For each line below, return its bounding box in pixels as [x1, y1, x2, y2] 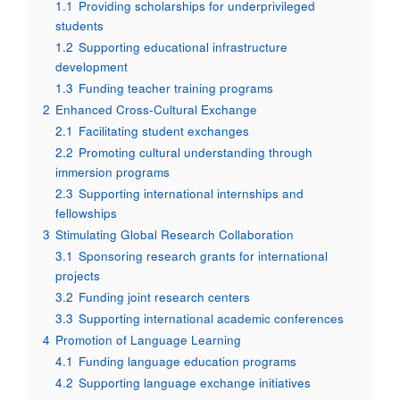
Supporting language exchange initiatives [79, 374, 311, 392]
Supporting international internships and [79, 185, 304, 203]
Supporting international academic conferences [79, 310, 344, 328]
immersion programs [55, 163, 170, 181]
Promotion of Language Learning [55, 331, 241, 349]
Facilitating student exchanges [79, 122, 249, 140]
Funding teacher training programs [79, 79, 273, 97]
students [55, 17, 104, 35]
